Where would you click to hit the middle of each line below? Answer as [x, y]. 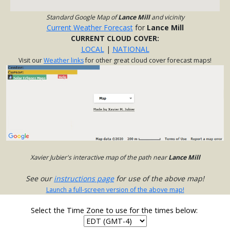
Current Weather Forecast [90, 28]
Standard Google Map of [82, 17]
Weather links [64, 61]
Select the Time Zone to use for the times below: [115, 210]
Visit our [31, 61]
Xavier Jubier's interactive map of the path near [99, 158]
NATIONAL [131, 49]
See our [40, 179]
